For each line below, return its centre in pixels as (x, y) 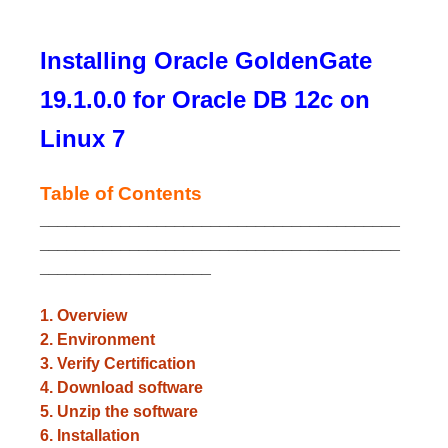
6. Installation (90, 435)
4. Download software (121, 387)
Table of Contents (121, 193)
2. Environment (97, 339)
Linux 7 (82, 138)
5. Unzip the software (119, 411)
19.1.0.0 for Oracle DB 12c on (205, 99)
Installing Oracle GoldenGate (206, 60)
